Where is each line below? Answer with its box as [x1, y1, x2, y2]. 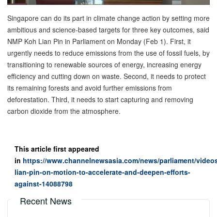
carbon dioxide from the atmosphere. [7, 106, 123, 116]
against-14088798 [15, 179, 73, 189]
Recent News [20, 194, 72, 207]
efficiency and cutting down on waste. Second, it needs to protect [7, 71, 206, 81]
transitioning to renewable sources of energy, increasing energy [7, 60, 201, 70]
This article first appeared [15, 144, 99, 154]
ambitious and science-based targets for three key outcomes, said [7, 25, 209, 35]
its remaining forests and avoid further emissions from [7, 83, 172, 93]
